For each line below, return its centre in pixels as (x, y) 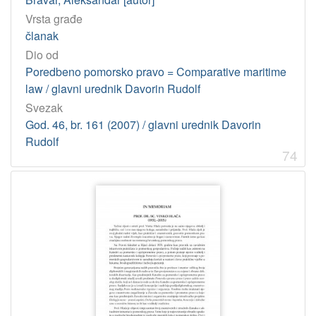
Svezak (44, 108)
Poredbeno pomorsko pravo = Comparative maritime (156, 72)
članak (42, 35)
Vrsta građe (54, 18)
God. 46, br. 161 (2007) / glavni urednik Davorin (143, 125)
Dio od (42, 55)
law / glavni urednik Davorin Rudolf (113, 89)
